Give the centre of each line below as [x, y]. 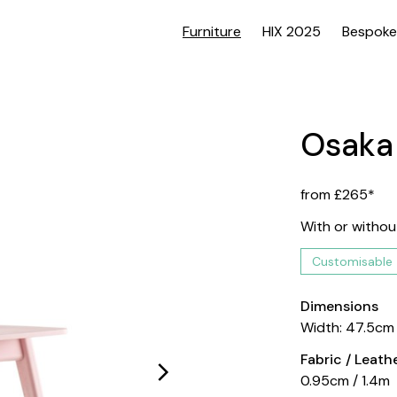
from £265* [338, 195]
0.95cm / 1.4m [346, 381]
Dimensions [340, 306]
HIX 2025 [292, 31]
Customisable [353, 261]
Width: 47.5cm [348, 327]
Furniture [212, 31]
